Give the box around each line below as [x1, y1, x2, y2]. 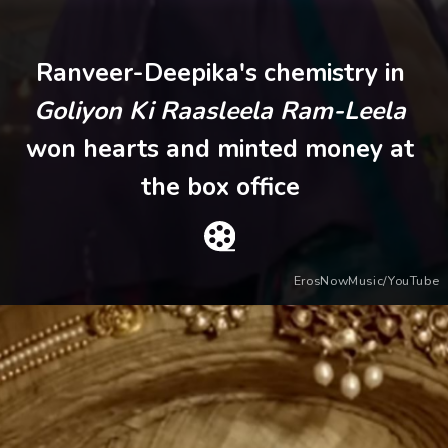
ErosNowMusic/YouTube [293, 272, 440, 290]
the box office [140, 170, 300, 205]
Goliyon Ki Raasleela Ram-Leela [34, 94, 407, 129]
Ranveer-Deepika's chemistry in [35, 56, 405, 91]
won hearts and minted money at [26, 132, 415, 167]
